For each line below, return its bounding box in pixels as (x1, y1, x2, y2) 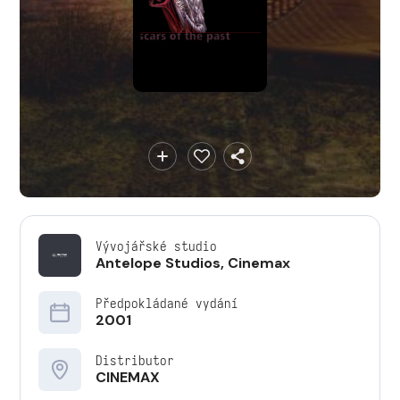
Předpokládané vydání (96, 295, 238, 312)
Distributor (96, 352, 174, 369)
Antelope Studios (96, 254, 221, 272)
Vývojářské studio (96, 237, 217, 254)
